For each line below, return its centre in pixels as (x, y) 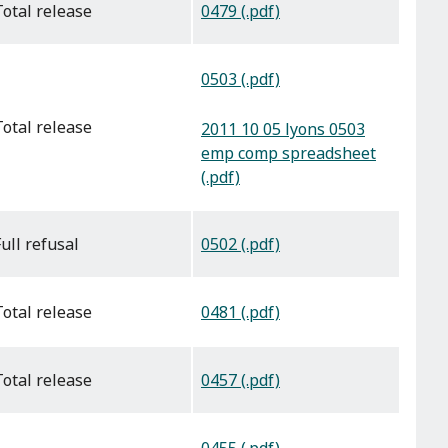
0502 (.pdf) (240, 244)
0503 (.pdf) (240, 79)
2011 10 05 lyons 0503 (283, 128)
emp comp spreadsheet (288, 152)
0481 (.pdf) (240, 312)
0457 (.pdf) (240, 380)
